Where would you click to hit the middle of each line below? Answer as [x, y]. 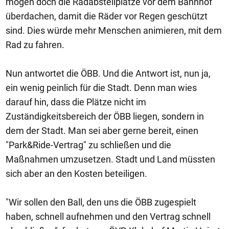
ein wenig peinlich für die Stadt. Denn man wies [101, 88]
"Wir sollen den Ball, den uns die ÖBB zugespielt [101, 202]
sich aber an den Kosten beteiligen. [76, 174]
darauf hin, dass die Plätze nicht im [76, 102]
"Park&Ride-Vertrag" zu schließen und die [88, 145]
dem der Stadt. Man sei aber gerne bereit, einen [102, 131]
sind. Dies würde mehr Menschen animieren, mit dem [114, 30]
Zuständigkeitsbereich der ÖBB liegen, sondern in [105, 116]
